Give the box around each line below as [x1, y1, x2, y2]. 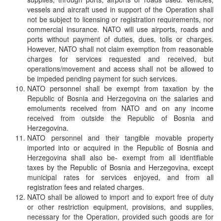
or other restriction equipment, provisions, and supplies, [27, 201, 214, 212]
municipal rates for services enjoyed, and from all [27, 172, 214, 182]
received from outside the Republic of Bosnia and [27, 112, 214, 123]
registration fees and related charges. [27, 182, 144, 192]
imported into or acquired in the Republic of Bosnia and [27, 142, 214, 152]
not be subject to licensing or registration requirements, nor [27, 14, 214, 24]
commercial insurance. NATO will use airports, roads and [27, 24, 214, 34]
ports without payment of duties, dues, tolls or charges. [27, 34, 214, 44]
